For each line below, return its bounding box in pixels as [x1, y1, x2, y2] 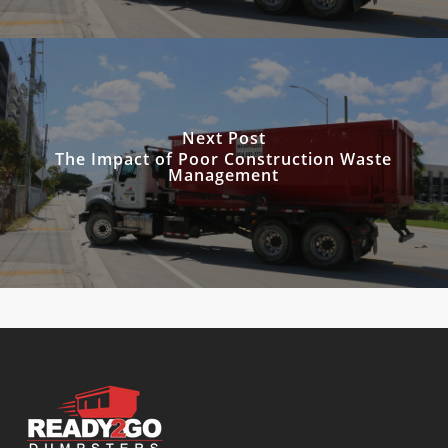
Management [168, 164, 280, 186]
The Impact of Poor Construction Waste [55, 148, 393, 170]
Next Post [181, 127, 266, 149]
